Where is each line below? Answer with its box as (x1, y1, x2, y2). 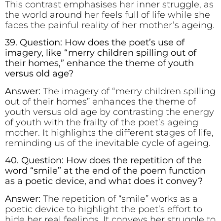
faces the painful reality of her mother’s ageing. (5, 20, 215, 31)
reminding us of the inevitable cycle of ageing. (5, 137, 211, 148)
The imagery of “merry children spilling (43, 85, 216, 97)
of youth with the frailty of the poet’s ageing (5, 116, 198, 128)
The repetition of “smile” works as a (40, 193, 198, 204)
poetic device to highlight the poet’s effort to (5, 203, 202, 215)
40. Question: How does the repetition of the (5, 155, 202, 166)
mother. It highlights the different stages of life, (5, 127, 214, 138)
